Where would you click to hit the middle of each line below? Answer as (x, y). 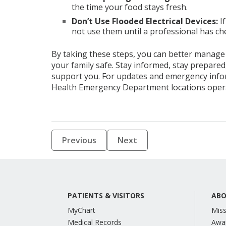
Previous (79, 140)
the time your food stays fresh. (130, 7)
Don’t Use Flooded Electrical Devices (144, 21)
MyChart (81, 210)
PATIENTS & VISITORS (106, 195)
